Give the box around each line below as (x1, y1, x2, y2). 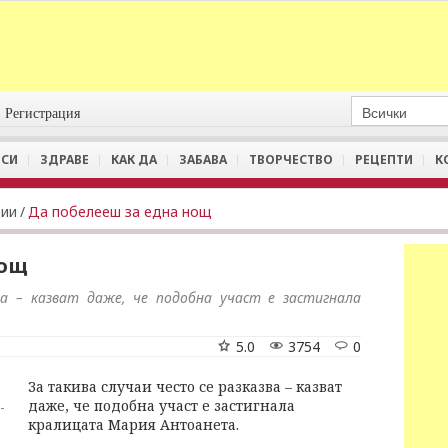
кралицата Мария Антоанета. (28, 415, 239, 434)
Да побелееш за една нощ (28, 202, 212, 221)
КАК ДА (111, 151, 157, 168)
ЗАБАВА (179, 151, 227, 168)
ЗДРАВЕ (40, 151, 89, 168)
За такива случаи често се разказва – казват (28, 377, 342, 396)
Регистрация (5, 106, 81, 121)
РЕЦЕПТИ (355, 151, 413, 168)
